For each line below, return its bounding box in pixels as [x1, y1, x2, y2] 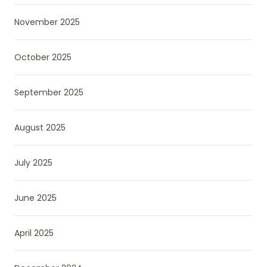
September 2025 [14, 86, 83, 98]
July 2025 [14, 156, 52, 169]
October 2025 [14, 51, 72, 63]
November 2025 [14, 15, 80, 28]
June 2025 [14, 191, 57, 204]
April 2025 [14, 226, 54, 239]
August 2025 [14, 121, 66, 133]
